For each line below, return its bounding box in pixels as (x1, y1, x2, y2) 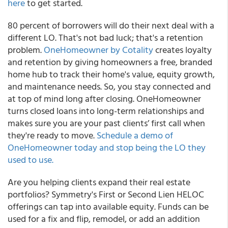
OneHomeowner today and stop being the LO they (8, 140, 206, 154)
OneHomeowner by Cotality (44, 43, 153, 56)
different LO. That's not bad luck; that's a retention (8, 31, 203, 44)
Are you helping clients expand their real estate (8, 175, 190, 189)
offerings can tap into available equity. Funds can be (8, 199, 209, 213)
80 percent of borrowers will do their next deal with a (8, 18, 214, 32)
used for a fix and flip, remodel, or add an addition (8, 212, 200, 225)
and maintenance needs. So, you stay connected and (8, 79, 211, 93)
